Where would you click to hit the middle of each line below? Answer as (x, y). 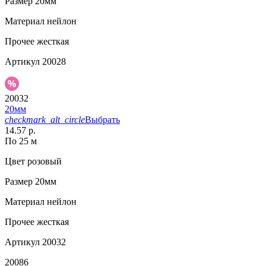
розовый (43, 161)
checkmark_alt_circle (45, 119)
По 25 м (21, 141)
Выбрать (102, 119)
